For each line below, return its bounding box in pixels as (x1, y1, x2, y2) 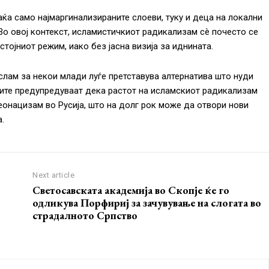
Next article (32, 171, 75, 180)
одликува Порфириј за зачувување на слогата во (32, 196, 262, 210)
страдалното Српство (32, 208, 138, 223)
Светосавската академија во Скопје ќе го (32, 183, 230, 198)
